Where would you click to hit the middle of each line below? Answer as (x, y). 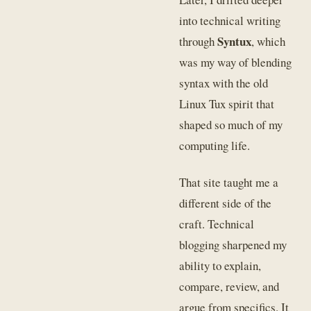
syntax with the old (224, 83)
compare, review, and (229, 286)
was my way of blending (236, 62)
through (199, 42)
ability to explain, (220, 265)
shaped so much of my (231, 125)
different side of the (226, 203)
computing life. (215, 146)
